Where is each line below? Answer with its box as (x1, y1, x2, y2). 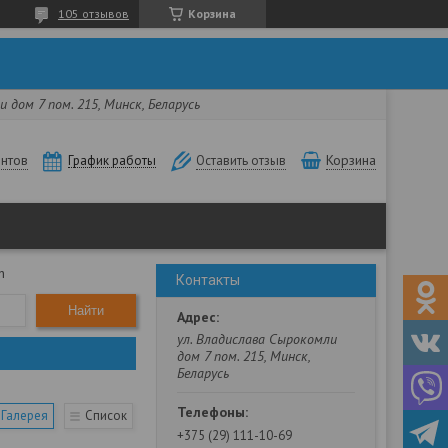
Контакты (176, 272, 240, 288)
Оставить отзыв (196, 152, 286, 170)
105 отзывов (58, 6, 129, 21)
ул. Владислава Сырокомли (177, 330, 337, 348)
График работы (68, 152, 156, 170)
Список (85, 407, 127, 424)
